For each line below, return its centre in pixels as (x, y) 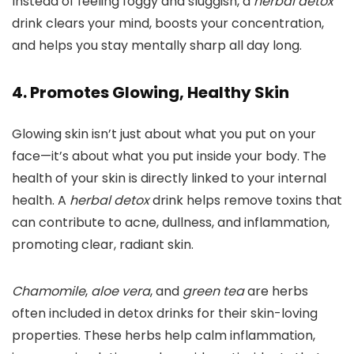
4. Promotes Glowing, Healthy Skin (151, 93)
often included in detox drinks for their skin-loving (165, 314)
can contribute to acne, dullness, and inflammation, (171, 223)
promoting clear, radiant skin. (103, 245)
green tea (213, 292)
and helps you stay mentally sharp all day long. (157, 46)
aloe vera (121, 292)
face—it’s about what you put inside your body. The (169, 156)
